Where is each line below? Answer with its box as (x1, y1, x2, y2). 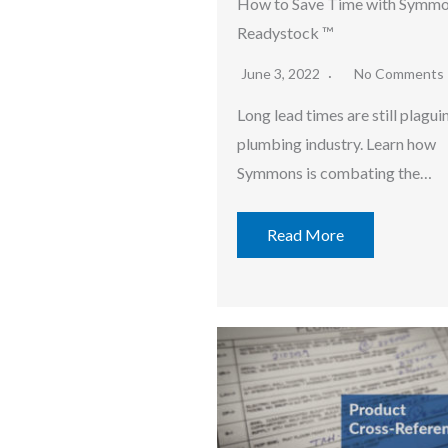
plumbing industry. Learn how (237, 134, 436, 154)
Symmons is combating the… (237, 163, 432, 183)
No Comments (354, 65, 444, 83)
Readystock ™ (237, 23, 334, 43)
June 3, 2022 (241, 65, 323, 83)
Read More (267, 225, 344, 245)
